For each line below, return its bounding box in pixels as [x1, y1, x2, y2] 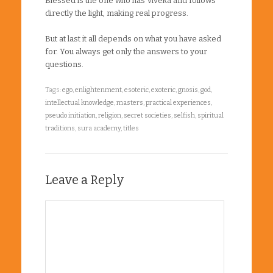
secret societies [124, 111, 171, 119]
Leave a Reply [45, 172, 124, 187]
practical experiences [146, 98, 211, 107]
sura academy [77, 124, 121, 132]
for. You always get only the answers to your [45, 46, 207, 56]
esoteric [124, 85, 149, 94]
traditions [45, 124, 75, 132]
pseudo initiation [45, 111, 96, 119]
